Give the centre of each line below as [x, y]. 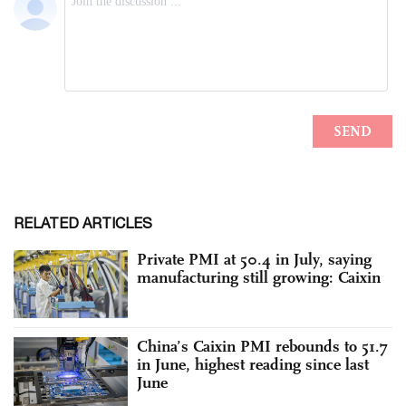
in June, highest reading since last [253, 365]
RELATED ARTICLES [83, 222]
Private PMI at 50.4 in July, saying [254, 259]
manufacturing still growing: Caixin [259, 277]
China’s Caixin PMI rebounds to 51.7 [262, 347]
